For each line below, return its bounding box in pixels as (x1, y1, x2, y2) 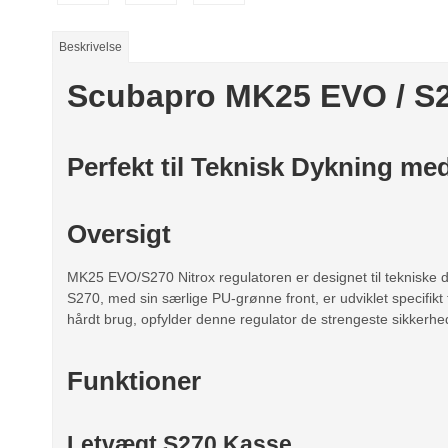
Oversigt (67, 218, 171, 249)
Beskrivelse (59, 39, 123, 54)
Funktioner (67, 366, 201, 397)
